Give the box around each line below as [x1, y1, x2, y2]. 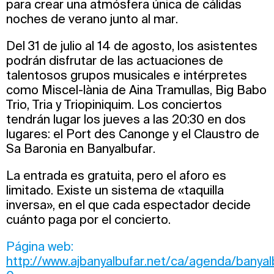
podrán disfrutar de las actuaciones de [6, 53, 223, 68]
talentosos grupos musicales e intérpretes [6, 68, 247, 83]
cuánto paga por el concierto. [6, 212, 171, 227]
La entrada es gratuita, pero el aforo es [6, 168, 226, 183]
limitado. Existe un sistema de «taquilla [6, 183, 224, 198]
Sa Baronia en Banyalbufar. [6, 141, 155, 156]
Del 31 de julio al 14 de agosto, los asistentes [6, 39, 257, 53]
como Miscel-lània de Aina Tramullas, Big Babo [6, 83, 267, 97]
